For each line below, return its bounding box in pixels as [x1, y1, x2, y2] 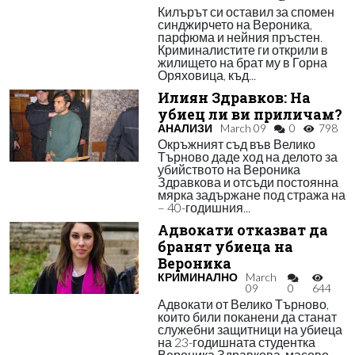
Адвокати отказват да [157, 221, 328, 239]
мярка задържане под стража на [157, 187, 345, 202]
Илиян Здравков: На [157, 89, 311, 107]
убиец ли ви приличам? [157, 105, 342, 124]
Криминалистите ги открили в [157, 42, 328, 57]
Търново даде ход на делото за [157, 149, 338, 164]
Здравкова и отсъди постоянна [157, 174, 338, 189]
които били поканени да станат [157, 309, 337, 324]
